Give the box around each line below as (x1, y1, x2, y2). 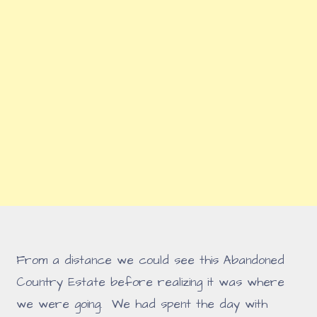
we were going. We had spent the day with (16, 295, 268, 313)
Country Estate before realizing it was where (16, 273, 285, 291)
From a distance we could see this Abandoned (16, 251, 285, 269)
